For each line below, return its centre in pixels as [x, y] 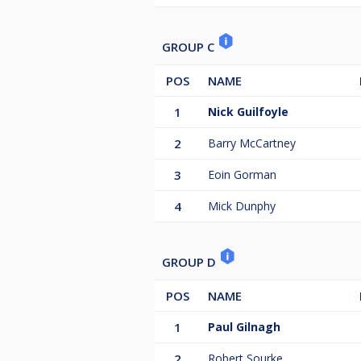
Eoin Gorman [242, 175]
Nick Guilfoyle [248, 112]
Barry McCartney [252, 143]
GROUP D [191, 262]
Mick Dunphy [242, 206]
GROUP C [190, 47]
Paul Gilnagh [244, 327]
